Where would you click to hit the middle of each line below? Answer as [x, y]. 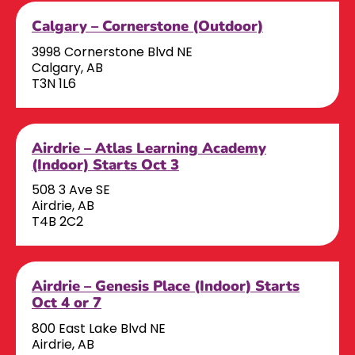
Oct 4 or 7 [67, 303]
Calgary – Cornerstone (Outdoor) [147, 26]
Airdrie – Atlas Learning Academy [149, 147]
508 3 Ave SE [71, 190]
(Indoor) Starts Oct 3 [105, 164]
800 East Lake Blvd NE [99, 328]
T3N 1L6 [54, 83]
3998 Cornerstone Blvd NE [112, 52]
